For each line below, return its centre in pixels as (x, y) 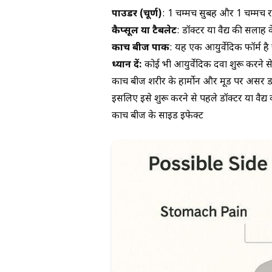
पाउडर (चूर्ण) (137, 15)
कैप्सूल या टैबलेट (144, 32)
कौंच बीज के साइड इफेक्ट (158, 117)
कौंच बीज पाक (141, 49)
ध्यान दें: (127, 66)
